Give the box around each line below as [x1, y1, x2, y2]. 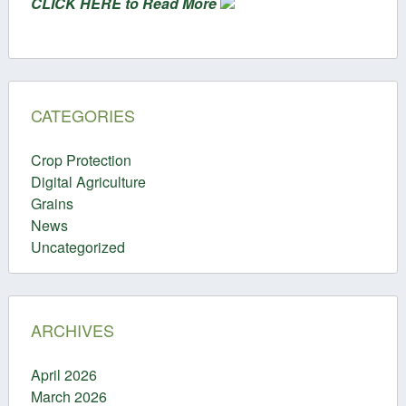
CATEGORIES [30, 103, 135, 128]
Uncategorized [30, 237, 125, 258]
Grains [30, 193, 73, 215]
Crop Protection [30, 150, 131, 171]
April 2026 [30, 364, 97, 385]
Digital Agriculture [30, 171, 146, 193]
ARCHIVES [30, 318, 114, 343]
